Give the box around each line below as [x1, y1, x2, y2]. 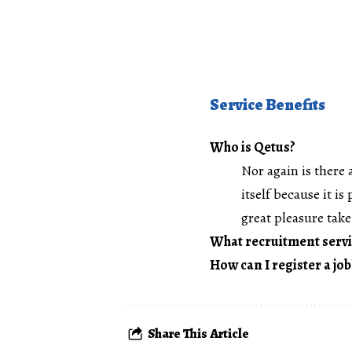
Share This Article [148, 324, 249, 343]
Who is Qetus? [210, 137, 295, 156]
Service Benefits [210, 93, 325, 115]
